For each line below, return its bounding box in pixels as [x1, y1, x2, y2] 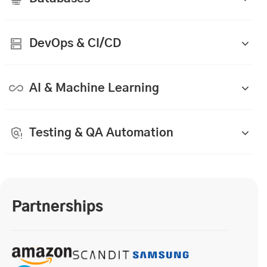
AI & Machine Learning [29, 82, 159, 94]
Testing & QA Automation [29, 126, 173, 139]
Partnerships [12, 200, 103, 215]
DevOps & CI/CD [29, 37, 121, 49]
